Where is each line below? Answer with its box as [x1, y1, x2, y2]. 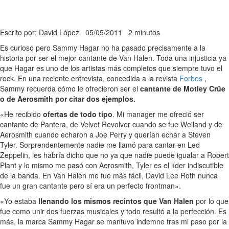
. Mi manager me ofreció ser [112, 109, 204, 120]
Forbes [179, 73, 202, 84]
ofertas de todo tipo [43, 109, 112, 120]
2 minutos [128, 27, 160, 38]
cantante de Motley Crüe [138, 83, 225, 94]
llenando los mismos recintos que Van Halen [36, 196, 194, 207]
